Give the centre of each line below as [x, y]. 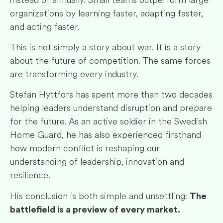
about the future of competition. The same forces [110, 61]
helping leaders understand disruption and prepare [111, 108]
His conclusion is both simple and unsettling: [100, 196]
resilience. [30, 175]
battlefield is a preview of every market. [95, 209]
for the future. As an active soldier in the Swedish [109, 122]
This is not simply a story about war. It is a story [105, 48]
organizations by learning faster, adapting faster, [107, 13]
